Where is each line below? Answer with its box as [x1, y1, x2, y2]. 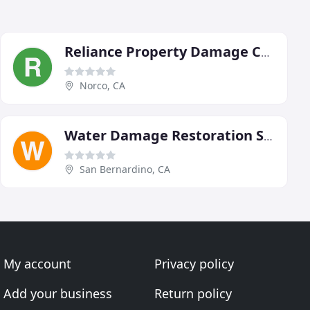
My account [3, 255, 72, 273]
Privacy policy [154, 255, 234, 273]
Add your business [3, 285, 113, 302]
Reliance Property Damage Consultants [261, 45, 270, 61]
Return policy [154, 285, 232, 302]
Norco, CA [80, 79, 125, 93]
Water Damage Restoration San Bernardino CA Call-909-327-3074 [264, 129, 273, 145]
